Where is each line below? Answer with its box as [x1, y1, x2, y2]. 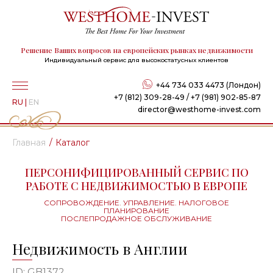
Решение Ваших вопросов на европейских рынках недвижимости [20, 44, 253, 55]
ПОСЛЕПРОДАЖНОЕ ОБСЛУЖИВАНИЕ [61, 213, 212, 223]
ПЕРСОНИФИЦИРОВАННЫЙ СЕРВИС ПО [24, 165, 249, 180]
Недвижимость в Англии [12, 238, 188, 258]
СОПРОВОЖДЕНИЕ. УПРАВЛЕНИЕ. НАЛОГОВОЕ [44, 197, 229, 207]
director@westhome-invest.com [138, 104, 261, 114]
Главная [12, 136, 46, 148]
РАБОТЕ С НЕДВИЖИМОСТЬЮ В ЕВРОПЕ [26, 178, 247, 193]
